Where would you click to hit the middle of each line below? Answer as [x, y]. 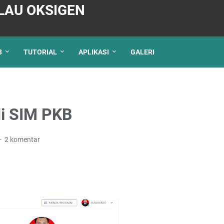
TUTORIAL [40, 52]
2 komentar [22, 139]
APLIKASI [94, 52]
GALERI [142, 52]
